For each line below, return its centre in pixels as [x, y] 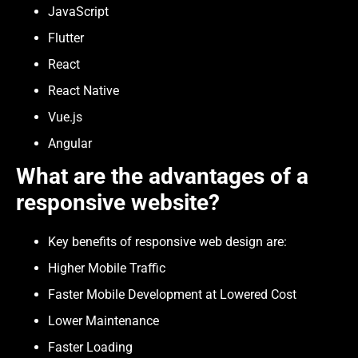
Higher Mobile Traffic [107, 268]
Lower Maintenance [105, 321]
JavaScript [78, 12]
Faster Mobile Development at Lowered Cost [174, 295]
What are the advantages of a [162, 177]
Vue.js [65, 117]
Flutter [66, 38]
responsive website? [121, 203]
